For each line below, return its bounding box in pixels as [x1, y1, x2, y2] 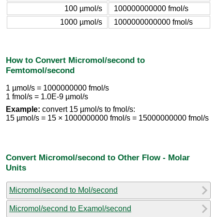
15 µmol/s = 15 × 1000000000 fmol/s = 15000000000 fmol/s [6, 114, 209, 123]
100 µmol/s [64, 4, 102, 13]
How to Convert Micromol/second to [6, 55, 145, 65]
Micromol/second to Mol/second [9, 186, 118, 194]
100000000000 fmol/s [114, 4, 188, 13]
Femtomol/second [6, 65, 75, 75]
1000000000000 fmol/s [114, 17, 193, 26]
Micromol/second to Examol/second [9, 204, 131, 213]
